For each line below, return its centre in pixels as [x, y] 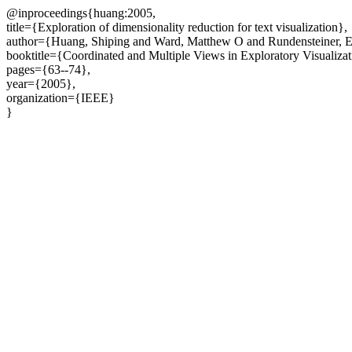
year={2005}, [41, 84]
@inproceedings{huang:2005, [81, 13]
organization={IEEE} [60, 98]
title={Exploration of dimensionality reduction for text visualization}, [177, 27]
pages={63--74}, [48, 70]
